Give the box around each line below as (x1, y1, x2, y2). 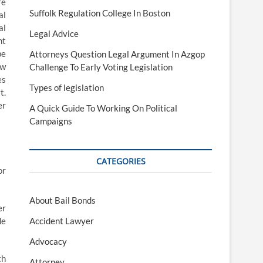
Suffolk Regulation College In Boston (29, 8, 170, 19)
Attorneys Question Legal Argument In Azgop (29, 49, 205, 60)
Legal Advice (29, 28, 79, 39)
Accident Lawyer (29, 215, 94, 227)
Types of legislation (29, 82, 104, 93)
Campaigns (29, 116, 72, 127)
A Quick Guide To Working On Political (29, 103, 177, 114)
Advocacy (29, 236, 67, 247)
